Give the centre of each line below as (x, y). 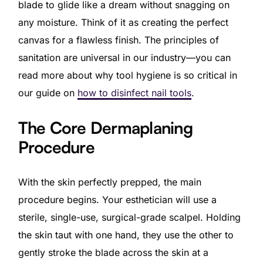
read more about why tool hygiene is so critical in (127, 75)
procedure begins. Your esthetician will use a (117, 199)
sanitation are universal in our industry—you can (124, 57)
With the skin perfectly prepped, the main (109, 182)
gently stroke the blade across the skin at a (113, 252)
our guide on (48, 92)
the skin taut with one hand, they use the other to (126, 235)
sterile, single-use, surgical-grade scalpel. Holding (129, 217)
